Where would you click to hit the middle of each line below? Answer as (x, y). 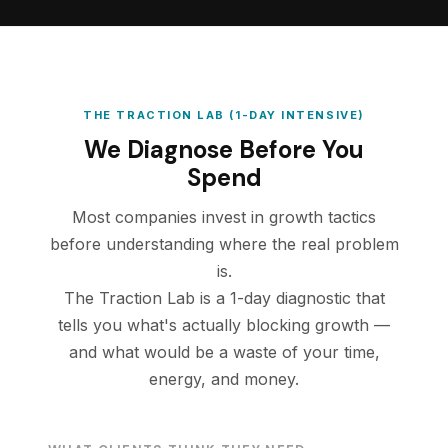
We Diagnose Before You (224, 149)
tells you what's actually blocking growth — (224, 325)
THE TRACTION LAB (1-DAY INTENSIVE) (224, 115)
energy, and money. (224, 379)
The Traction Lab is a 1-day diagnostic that (224, 298)
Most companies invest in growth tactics (224, 217)
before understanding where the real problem (224, 244)
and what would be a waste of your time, (224, 352)
